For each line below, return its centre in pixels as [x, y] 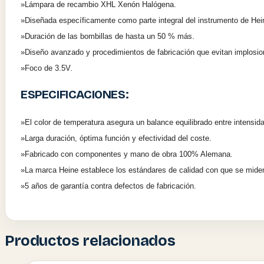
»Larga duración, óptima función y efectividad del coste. [116, 138]
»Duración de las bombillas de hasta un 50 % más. [108, 37]
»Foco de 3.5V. [47, 68]
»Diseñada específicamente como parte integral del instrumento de [136, 21]
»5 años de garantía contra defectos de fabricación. [108, 186]
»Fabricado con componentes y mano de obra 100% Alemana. [127, 154]
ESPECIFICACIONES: [75, 95]
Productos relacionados [90, 241]
